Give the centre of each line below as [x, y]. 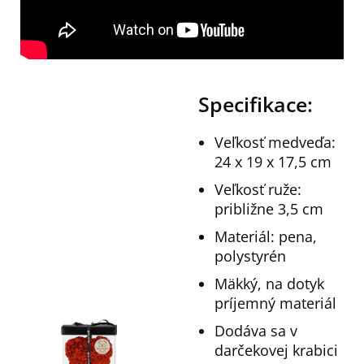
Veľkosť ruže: [258, 190]
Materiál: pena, [266, 237]
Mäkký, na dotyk [269, 284]
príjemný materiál [275, 303]
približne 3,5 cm [269, 209]
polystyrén [250, 256]
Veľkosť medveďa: [275, 143]
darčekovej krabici [276, 351]
